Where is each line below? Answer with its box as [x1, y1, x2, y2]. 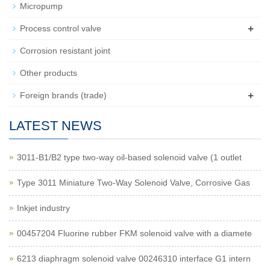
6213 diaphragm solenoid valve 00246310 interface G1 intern [17, 254, 251, 263]
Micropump [20, 1, 63, 11]
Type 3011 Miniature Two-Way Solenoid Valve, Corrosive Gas [17, 178, 250, 187]
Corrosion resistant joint [20, 46, 110, 55]
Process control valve [20, 24, 101, 33]
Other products [20, 68, 77, 78]
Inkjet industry [17, 203, 70, 213]
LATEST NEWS [9, 118, 102, 133]
